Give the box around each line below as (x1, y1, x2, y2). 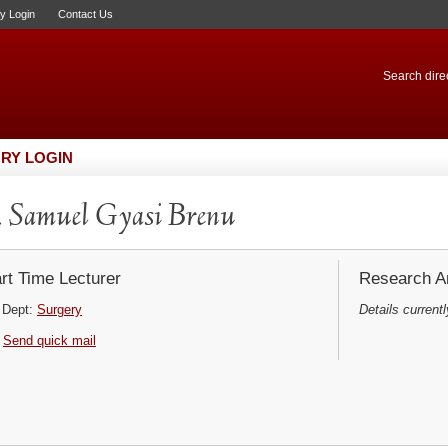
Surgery (37, 302, 82, 317)
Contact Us (58, 8, 113, 20)
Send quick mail (3, 333, 96, 348)
